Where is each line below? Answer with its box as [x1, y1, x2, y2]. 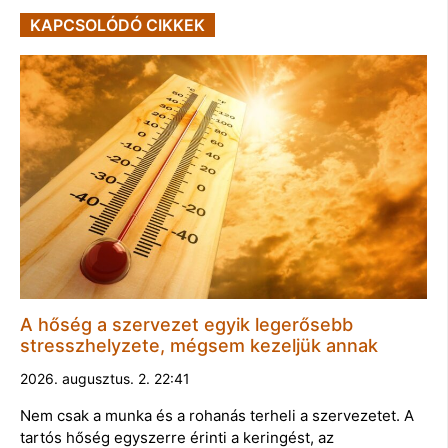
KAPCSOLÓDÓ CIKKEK [30, 14, 205, 35]
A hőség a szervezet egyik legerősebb [20, 314, 353, 336]
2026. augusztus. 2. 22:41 [20, 370, 190, 388]
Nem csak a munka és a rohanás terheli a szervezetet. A [20, 406, 414, 426]
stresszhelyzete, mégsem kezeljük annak [20, 335, 378, 357]
